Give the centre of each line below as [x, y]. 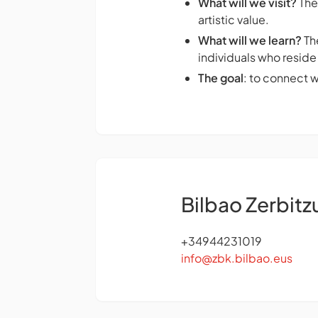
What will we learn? [250, 40]
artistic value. [234, 20]
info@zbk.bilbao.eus [237, 258]
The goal [221, 77]
